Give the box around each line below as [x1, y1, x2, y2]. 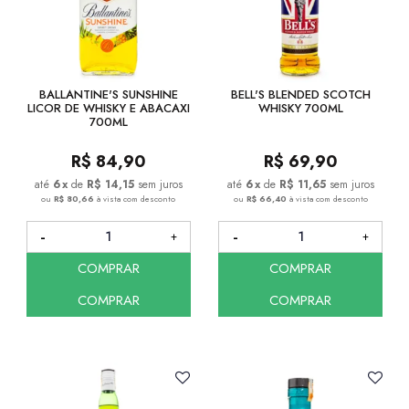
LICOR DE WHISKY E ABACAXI [26, 99, 190, 117]
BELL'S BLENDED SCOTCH [230, 85, 371, 103]
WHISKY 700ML [257, 99, 343, 117]
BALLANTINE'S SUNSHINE [38, 85, 178, 103]
